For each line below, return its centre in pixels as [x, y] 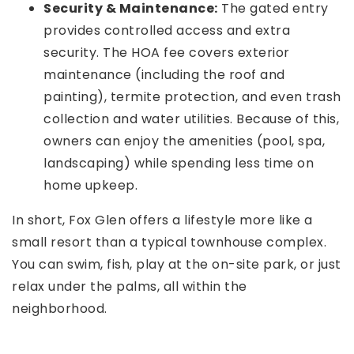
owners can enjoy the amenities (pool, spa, [184, 141]
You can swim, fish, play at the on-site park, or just [177, 265]
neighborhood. [60, 309]
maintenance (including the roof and [164, 75]
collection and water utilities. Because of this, [191, 119]
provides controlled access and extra [167, 31]
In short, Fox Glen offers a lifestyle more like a [162, 220]
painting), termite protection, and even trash [192, 97]
